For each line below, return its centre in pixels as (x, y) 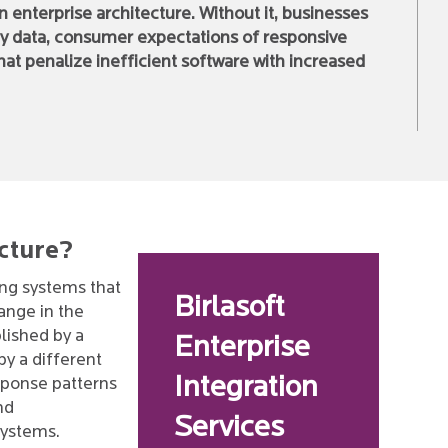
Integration (246, 388)
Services (229, 428)
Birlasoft (230, 308)
